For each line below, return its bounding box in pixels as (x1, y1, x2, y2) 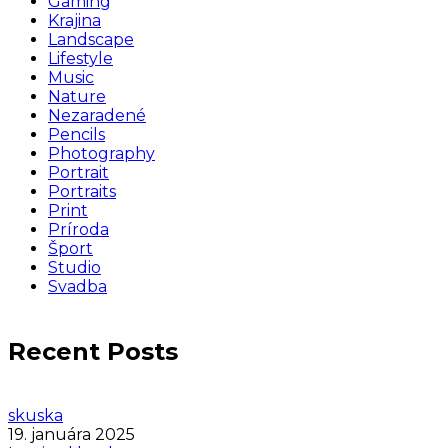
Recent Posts (8, 336, 178, 366)
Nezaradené (48, 106, 146, 126)
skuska (8, 405, 63, 425)
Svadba (48, 277, 107, 297)
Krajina (48, 11, 101, 31)
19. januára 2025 (8, 424, 135, 444)
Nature (48, 87, 106, 107)
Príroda (48, 220, 109, 240)
